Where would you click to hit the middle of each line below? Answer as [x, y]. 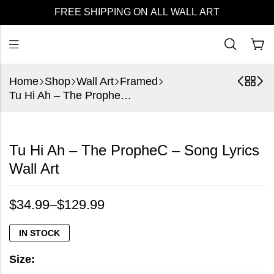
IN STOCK [39, 233]
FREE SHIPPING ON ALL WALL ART [137, 12]
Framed [139, 81]
